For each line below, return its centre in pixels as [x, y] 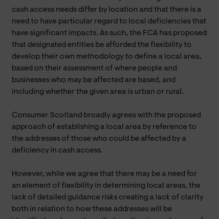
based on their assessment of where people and [94, 68]
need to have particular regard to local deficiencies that [109, 21]
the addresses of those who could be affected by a [99, 139]
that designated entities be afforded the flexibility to [102, 45]
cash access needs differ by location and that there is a [107, 10]
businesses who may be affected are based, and [94, 80]
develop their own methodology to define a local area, [107, 56]
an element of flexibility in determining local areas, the [106, 186]
